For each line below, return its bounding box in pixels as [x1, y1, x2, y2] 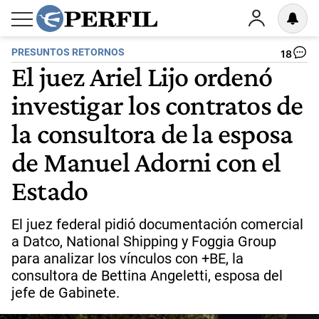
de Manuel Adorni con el [11, 145, 281, 178]
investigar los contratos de [11, 88, 303, 121]
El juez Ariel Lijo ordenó [11, 60, 273, 93]
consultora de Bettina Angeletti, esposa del [11, 267, 283, 284]
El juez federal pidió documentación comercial [11, 216, 303, 233]
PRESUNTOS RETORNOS [11, 46, 125, 58]
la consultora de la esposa [11, 117, 293, 150]
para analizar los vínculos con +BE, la [11, 250, 244, 267]
